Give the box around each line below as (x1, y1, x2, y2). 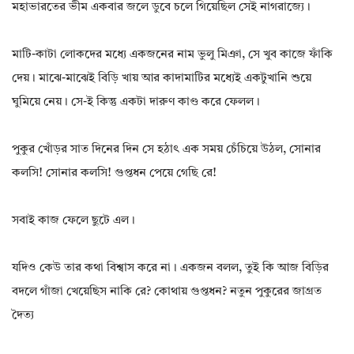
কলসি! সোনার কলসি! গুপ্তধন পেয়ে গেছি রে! (12, 168, 217, 180)
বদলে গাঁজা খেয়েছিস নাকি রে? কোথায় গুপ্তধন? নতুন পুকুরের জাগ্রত (12, 286, 322, 299)
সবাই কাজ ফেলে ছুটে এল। (12, 215, 135, 228)
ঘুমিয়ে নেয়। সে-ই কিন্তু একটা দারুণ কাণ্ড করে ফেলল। (12, 96, 260, 109)
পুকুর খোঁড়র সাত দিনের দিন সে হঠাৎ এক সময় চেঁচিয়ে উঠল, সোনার (12, 144, 321, 156)
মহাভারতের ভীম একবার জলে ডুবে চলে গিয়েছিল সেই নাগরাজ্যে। (12, 2, 311, 14)
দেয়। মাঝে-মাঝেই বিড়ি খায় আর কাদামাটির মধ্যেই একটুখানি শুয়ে (12, 73, 311, 85)
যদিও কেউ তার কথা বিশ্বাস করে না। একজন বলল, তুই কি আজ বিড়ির (12, 262, 329, 275)
